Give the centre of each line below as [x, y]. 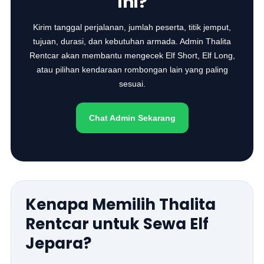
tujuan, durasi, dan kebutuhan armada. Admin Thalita [132, 41]
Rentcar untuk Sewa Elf [117, 224]
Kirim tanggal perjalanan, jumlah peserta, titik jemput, [132, 27]
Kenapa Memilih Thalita [121, 204]
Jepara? [59, 243]
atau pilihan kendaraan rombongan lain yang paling [132, 70]
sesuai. [132, 84]
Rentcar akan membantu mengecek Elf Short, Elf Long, [132, 55]
